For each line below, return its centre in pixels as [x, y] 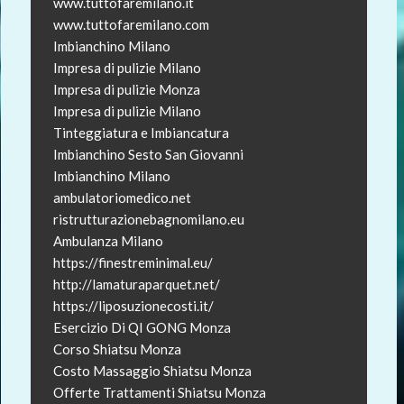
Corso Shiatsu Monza [117, 349]
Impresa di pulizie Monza [126, 89]
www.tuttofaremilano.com [131, 24]
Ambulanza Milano [108, 240]
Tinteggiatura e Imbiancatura [141, 132]
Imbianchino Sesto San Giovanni [148, 154]
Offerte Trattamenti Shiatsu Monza [159, 392]
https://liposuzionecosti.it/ [133, 305]
